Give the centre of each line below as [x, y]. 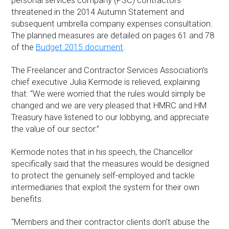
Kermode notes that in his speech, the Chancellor [102, 152]
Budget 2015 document [80, 47]
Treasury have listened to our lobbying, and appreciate [110, 117]
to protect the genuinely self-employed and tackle [103, 175]
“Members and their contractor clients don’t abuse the [111, 222]
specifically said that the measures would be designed [110, 164]
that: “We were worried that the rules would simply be [109, 94]
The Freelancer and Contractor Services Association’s [110, 70]
